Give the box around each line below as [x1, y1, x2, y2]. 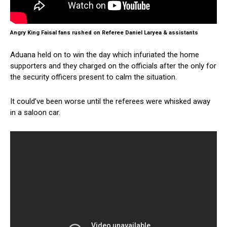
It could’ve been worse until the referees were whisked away [10, 97, 210, 106]
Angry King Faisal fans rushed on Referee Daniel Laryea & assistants [10, 29, 198, 36]
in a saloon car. [10, 108, 60, 118]
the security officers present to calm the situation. [10, 72, 177, 82]
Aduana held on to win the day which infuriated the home [10, 50, 199, 60]
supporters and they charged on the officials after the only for [10, 61, 216, 71]
